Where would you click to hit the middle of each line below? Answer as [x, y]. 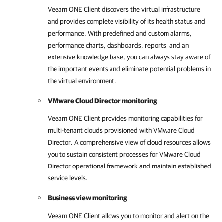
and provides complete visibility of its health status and [126, 21]
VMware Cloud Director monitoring [102, 101]
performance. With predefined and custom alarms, [120, 33]
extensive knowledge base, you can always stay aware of [129, 57]
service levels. [68, 178]
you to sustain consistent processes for [103, 154]
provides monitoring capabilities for [151, 118]
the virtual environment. [82, 81]
